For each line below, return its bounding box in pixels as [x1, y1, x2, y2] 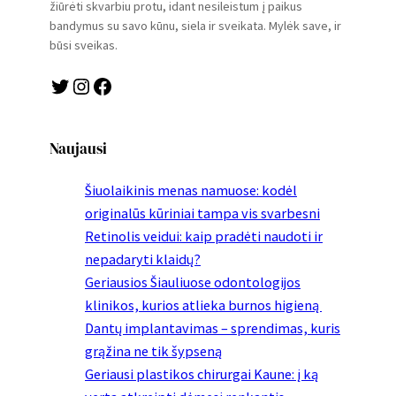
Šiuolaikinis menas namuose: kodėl [85, 181, 297, 200]
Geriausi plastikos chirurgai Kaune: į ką [85, 365, 318, 384]
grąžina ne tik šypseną [85, 342, 222, 361]
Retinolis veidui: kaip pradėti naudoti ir [85, 227, 323, 246]
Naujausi [49, 137, 107, 159]
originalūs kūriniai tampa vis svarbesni [85, 204, 320, 223]
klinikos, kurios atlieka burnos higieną [85, 296, 322, 315]
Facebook [91, 71, 102, 99]
